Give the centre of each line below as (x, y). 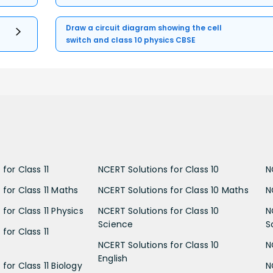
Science (116, 224)
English (113, 258)
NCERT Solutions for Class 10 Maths (173, 190)
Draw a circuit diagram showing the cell (144, 27)
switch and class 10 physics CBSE (131, 40)
